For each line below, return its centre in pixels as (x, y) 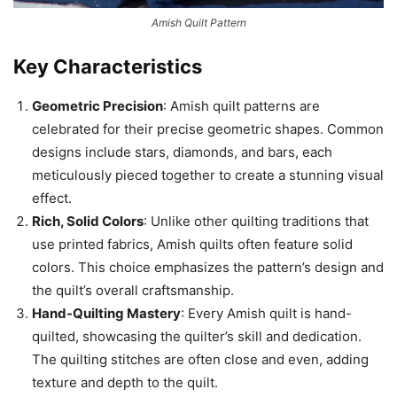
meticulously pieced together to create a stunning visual (208, 175)
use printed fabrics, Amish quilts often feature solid (192, 244)
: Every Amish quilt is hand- (266, 313)
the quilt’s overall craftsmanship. (133, 290)
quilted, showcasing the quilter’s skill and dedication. (197, 336)
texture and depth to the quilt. (125, 382)
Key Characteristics (108, 66)
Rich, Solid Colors (88, 221)
